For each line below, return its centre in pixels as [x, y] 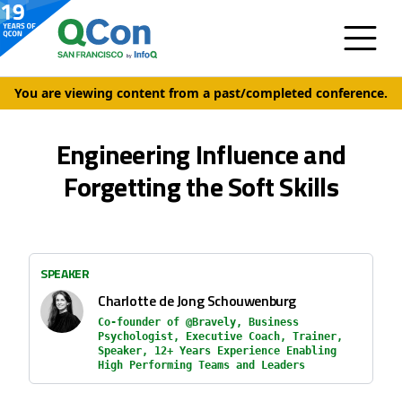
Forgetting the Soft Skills [201, 187]
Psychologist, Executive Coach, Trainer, [220, 336]
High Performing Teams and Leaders [201, 365]
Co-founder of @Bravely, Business [198, 322]
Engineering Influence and [201, 154]
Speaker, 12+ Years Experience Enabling [217, 351]
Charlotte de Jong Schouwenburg [197, 301]
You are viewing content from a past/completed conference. [201, 93]
